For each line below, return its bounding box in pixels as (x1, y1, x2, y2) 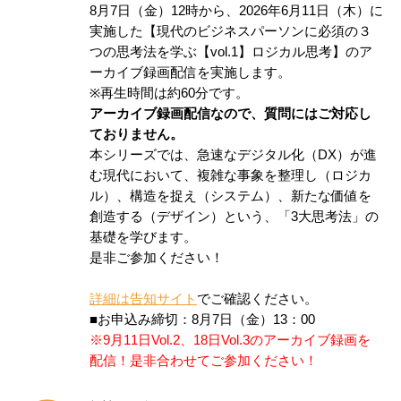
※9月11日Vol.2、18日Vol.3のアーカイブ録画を (90, 332, 371, 347)
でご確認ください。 (197, 291, 318, 306)
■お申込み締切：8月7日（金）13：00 (90, 311, 315, 327)
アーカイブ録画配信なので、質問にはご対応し (90, 106, 371, 121)
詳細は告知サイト (90, 291, 197, 306)
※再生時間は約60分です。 (90, 85, 249, 100)
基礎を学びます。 (90, 229, 197, 244)
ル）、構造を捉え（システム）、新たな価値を (90, 188, 371, 203)
